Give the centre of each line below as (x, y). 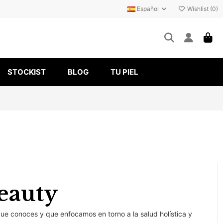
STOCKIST (27, 72)
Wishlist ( (199, 9)
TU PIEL (124, 72)
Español (148, 9)
